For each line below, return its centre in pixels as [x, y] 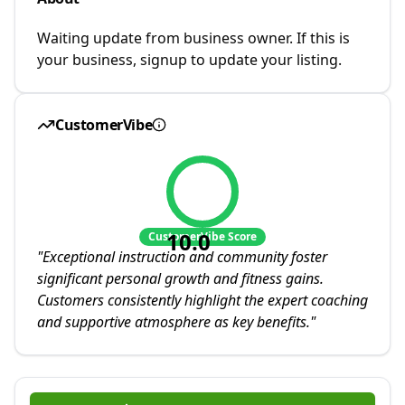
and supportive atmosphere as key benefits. [174, 322]
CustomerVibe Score [202, 236]
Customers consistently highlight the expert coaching [202, 300]
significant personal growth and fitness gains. [180, 278]
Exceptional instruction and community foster [185, 257]
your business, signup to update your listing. [189, 60]
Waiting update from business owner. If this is [193, 38]
